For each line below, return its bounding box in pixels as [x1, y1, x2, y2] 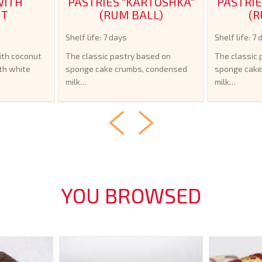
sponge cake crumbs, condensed [65, 63, 187, 74]
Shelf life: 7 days [65, 32, 127, 42]
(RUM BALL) [99, 7, 163, 22]
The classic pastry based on [65, 50, 171, 61]
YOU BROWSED [61, 182, 201, 208]
